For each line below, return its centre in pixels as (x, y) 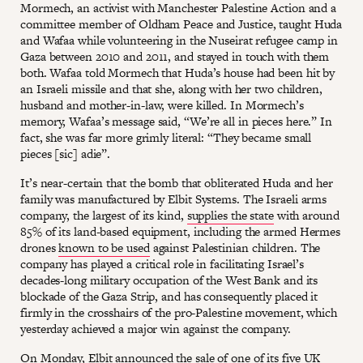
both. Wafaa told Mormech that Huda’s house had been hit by (178, 72)
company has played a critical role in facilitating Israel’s (162, 263)
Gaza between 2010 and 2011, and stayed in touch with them (175, 56)
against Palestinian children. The (235, 247)
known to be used (104, 247)
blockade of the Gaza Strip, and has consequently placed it (169, 296)
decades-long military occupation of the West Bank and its (169, 280)
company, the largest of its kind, (104, 215)
